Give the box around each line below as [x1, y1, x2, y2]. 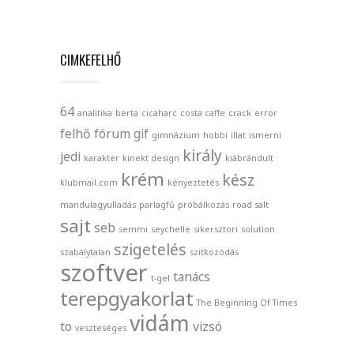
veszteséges [75, 322, 126, 333]
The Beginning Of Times [197, 296, 297, 308]
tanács [173, 267, 210, 285]
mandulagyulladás [60, 198, 136, 210]
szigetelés [114, 238, 186, 260]
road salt [232, 198, 269, 210]
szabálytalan [60, 246, 111, 258]
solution [241, 223, 275, 235]
